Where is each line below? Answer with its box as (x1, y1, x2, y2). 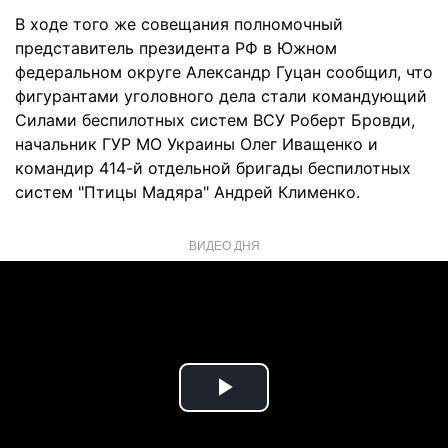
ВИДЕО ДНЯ (188, 236, 260, 253)
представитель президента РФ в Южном (15, 38, 337, 58)
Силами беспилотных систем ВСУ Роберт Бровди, (15, 110, 415, 130)
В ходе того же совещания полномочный (15, 14, 343, 34)
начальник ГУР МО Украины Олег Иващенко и (15, 134, 378, 154)
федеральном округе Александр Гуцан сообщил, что (15, 62, 433, 82)
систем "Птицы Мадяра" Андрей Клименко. (15, 182, 360, 202)
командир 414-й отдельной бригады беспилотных (15, 158, 411, 178)
